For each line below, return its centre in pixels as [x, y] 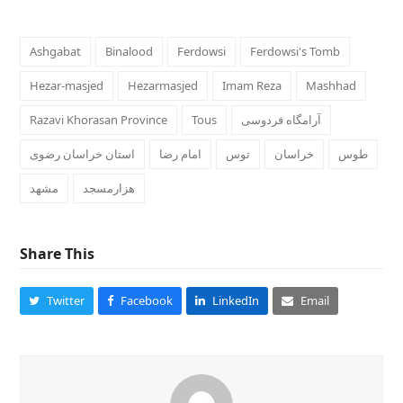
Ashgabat [56, 51]
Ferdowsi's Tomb [296, 51]
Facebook [147, 300]
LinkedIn [236, 300]
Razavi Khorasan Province [99, 119]
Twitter [66, 300]
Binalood [130, 51]
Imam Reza [252, 85]
